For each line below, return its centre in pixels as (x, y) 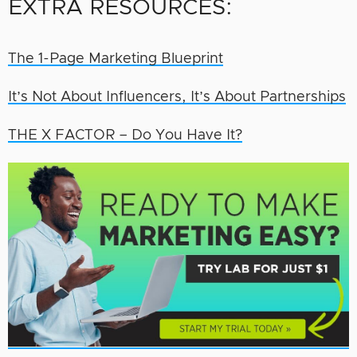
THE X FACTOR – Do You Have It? (125, 135)
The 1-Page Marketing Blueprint (116, 59)
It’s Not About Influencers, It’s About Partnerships (177, 97)
